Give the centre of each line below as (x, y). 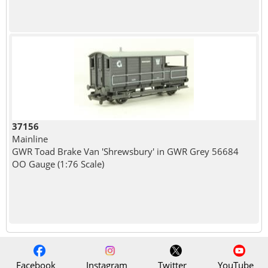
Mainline (30, 139)
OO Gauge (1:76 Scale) (58, 164)
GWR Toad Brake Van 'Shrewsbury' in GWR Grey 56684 (125, 152)
